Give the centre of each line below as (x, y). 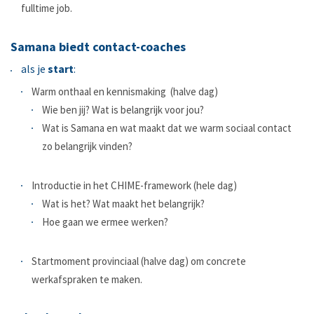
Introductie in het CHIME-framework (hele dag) (134, 186)
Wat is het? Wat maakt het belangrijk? (123, 204)
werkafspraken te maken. (87, 280)
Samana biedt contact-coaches (98, 47)
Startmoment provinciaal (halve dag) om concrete (139, 261)
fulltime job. (47, 8)
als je (34, 69)
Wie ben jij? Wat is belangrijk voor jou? (123, 110)
